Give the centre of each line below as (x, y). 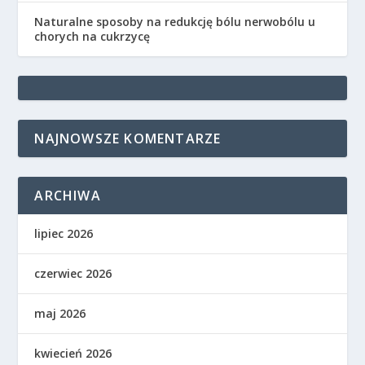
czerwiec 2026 (73, 273)
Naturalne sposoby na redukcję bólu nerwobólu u (175, 21)
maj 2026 (60, 313)
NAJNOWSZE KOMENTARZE (128, 138)
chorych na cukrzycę (92, 36)
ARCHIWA (68, 195)
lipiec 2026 (64, 233)
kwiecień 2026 (73, 353)
